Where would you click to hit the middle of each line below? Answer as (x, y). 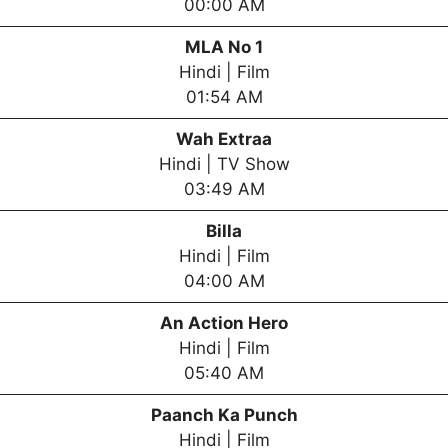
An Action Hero (224, 322)
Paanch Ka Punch (224, 414)
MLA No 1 (224, 46)
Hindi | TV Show (224, 163)
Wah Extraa (224, 138)
